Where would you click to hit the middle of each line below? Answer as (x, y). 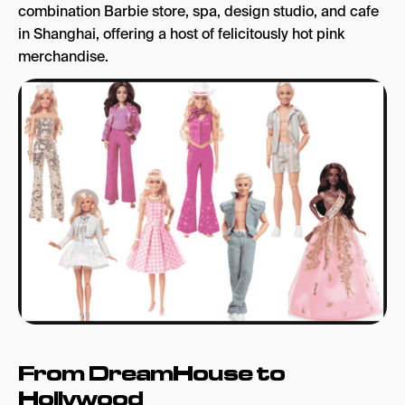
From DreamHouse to (151, 372)
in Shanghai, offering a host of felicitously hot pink (181, 34)
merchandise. (63, 57)
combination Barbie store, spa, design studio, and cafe (198, 11)
